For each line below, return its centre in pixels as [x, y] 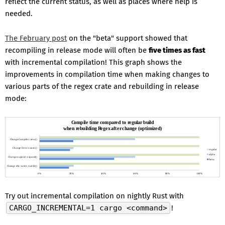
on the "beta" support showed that [127, 38]
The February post [36, 38]
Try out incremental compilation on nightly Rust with [94, 196]
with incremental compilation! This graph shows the [93, 63]
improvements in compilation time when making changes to [107, 75]
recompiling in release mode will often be [77, 50]
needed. [19, 14]
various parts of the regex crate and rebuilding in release [102, 87]
